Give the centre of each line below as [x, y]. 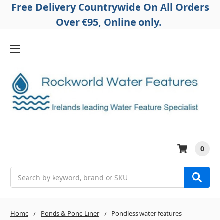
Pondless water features [147, 213]
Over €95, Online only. [110, 22]
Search [22, 172]
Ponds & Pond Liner [70, 213]
